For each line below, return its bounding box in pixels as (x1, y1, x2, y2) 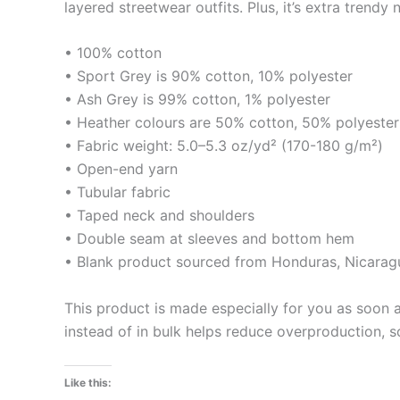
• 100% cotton (64, 44, 162, 62)
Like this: (64, 376, 112, 390)
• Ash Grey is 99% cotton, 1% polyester (64, 90, 330, 109)
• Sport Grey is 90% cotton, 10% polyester (64, 67, 353, 86)
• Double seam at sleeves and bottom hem (64, 229, 354, 248)
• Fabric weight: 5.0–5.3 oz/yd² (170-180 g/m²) (64, 137, 383, 155)
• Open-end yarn (64, 160, 178, 179)
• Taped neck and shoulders (64, 206, 254, 225)
